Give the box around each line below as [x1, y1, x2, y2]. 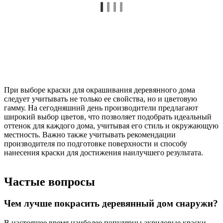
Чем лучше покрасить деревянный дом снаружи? [4, 198, 218, 209]
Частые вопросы [4, 175, 95, 188]
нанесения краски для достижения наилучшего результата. [4, 148, 203, 157]
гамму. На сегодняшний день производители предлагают [4, 103, 198, 112]
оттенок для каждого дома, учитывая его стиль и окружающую [4, 121, 219, 130]
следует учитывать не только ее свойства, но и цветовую [4, 94, 197, 103]
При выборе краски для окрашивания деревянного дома [4, 85, 195, 94]
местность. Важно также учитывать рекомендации [4, 130, 176, 139]
